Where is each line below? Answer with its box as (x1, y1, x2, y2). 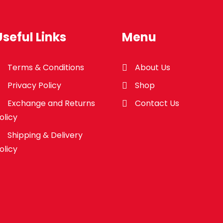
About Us (135, 62, 171, 74)
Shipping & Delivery (7, 129, 83, 141)
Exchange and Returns (7, 98, 95, 110)
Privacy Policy (7, 80, 61, 92)
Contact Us (135, 98, 180, 110)
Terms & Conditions (7, 62, 84, 74)
